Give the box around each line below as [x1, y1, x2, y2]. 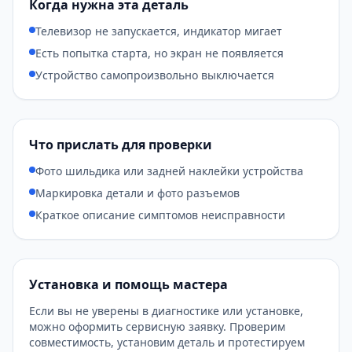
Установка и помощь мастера [29, 276, 228, 293]
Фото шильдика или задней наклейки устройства [35, 163, 303, 178]
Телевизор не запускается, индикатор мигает [35, 24, 282, 38]
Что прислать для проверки [29, 136, 212, 153]
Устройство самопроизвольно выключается [35, 68, 274, 82]
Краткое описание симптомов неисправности [35, 207, 285, 222]
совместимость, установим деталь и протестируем [29, 335, 305, 350]
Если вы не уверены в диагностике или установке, [29, 303, 303, 318]
